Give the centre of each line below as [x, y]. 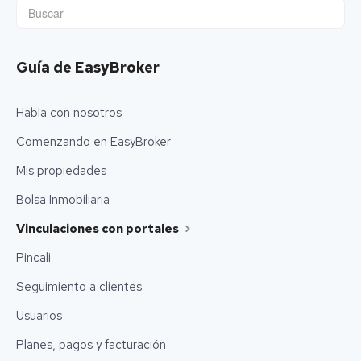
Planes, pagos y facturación [91, 345]
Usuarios [39, 316]
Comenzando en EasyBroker [93, 142]
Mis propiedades [61, 171]
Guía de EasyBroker [88, 68]
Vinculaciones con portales [99, 229]
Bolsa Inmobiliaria [63, 200]
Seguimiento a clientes [79, 287]
